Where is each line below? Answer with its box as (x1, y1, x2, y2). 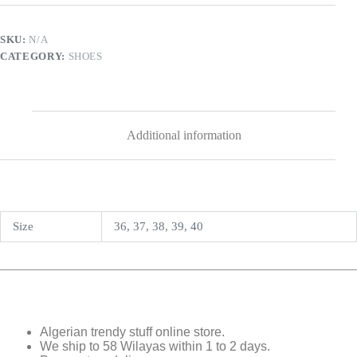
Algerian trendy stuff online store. (40, 325, 225, 339)
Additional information (126, 128, 241, 143)
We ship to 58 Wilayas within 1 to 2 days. (40, 339, 270, 354)
